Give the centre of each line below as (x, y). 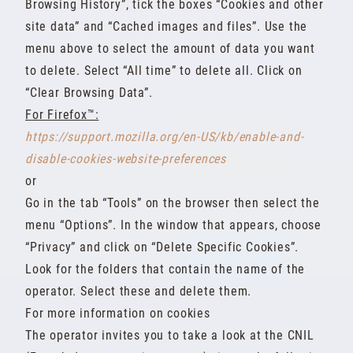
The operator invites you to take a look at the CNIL (170, 335)
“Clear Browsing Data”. (89, 93)
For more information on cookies (118, 313)
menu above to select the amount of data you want (170, 48)
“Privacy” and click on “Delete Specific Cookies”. (162, 247)
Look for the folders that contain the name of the (165, 269)
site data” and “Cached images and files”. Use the (167, 26)
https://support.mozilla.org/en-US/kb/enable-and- (165, 137)
